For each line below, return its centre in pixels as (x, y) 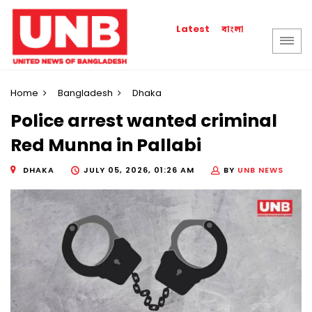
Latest (193, 29)
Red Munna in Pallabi (106, 146)
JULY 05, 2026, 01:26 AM (139, 170)
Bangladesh (85, 93)
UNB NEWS (260, 170)
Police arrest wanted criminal (144, 121)
